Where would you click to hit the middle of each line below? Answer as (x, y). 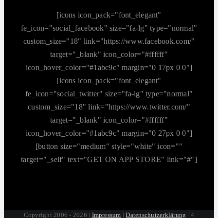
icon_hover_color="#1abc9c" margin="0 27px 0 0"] (109, 133)
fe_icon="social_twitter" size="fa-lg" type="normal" (109, 94)
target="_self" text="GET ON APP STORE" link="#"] (109, 160)
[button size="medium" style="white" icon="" (109, 146)
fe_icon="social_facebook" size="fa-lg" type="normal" (109, 28)
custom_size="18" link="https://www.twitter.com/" (109, 107)
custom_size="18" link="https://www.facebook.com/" (109, 41)
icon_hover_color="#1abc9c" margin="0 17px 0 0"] (109, 68)
